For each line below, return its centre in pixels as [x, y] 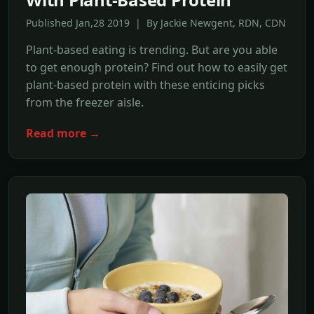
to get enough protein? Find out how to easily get [157, 67]
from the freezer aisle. [85, 102]
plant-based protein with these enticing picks [145, 84]
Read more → [63, 134]
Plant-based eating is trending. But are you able [152, 49]
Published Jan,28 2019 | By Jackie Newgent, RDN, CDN [156, 22]
